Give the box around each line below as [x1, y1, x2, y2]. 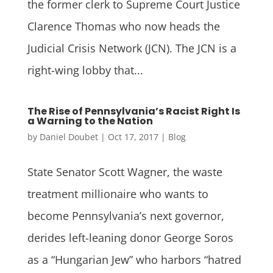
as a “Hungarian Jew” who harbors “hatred [27, 252, 241, 267]
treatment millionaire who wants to [27, 186, 208, 201]
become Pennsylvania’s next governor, [27, 208, 224, 223]
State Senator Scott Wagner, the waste [27, 164, 222, 179]
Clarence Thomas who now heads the [27, 18, 220, 34]
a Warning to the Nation [27, 113, 153, 128]
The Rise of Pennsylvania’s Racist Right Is [27, 104, 240, 118]
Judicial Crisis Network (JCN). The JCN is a [27, 40, 236, 55]
